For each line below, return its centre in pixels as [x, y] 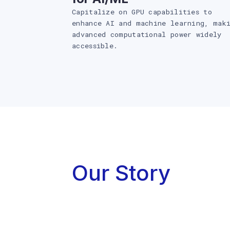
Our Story [121, 173]
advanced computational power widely [147, 34]
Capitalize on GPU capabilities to [142, 12]
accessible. [95, 46]
